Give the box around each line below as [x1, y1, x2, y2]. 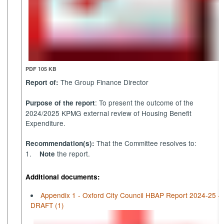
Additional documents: [25, 172, 100, 182]
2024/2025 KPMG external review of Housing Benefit [25, 107, 192, 118]
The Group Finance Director [58, 76, 149, 87]
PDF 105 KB [25, 64, 57, 72]
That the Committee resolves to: [94, 137, 197, 148]
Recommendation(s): [25, 138, 95, 148]
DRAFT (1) [30, 199, 64, 210]
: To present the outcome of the [95, 97, 194, 107]
